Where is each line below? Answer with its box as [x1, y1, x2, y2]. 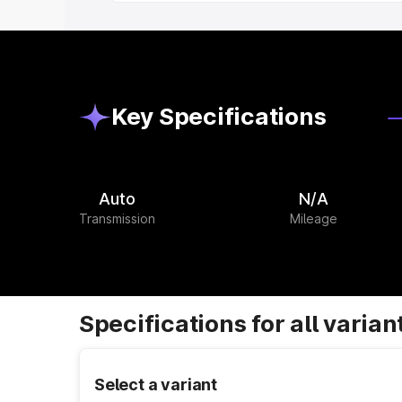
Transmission [79, 211, 155, 226]
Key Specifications [111, 102, 327, 130]
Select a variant [94, 375, 218, 394]
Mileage [290, 211, 338, 226]
